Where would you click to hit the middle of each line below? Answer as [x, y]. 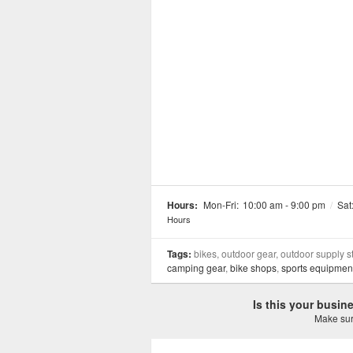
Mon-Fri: [221, 204]
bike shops [253, 268]
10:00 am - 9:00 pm [284, 204]
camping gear [196, 268]
